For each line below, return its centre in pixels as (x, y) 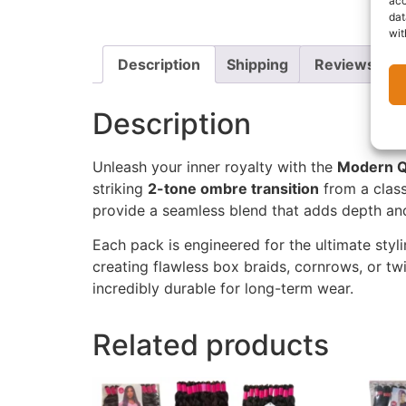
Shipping (257, 65)
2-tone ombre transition (233, 188)
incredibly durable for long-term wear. (223, 289)
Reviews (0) (358, 65)
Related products (211, 345)
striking (120, 188)
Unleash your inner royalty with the (215, 166)
